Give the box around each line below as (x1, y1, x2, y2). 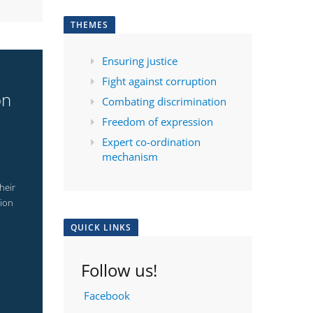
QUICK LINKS (71, 221, 131, 234)
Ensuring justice (102, 54, 177, 68)
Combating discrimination (102, 94, 226, 109)
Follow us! (81, 259, 161, 282)
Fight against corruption (102, 74, 217, 89)
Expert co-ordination (102, 135, 201, 150)
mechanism (102, 150, 158, 164)
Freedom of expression (102, 115, 216, 129)
